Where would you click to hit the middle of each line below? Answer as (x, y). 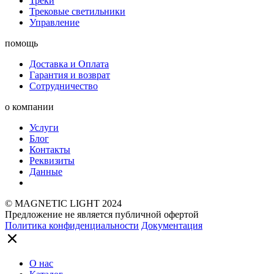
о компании (29, 107)
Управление (54, 23)
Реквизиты (52, 161)
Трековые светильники (77, 12)
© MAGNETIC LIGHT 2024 (63, 204)
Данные (46, 172)
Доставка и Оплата (69, 64)
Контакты (50, 150)
